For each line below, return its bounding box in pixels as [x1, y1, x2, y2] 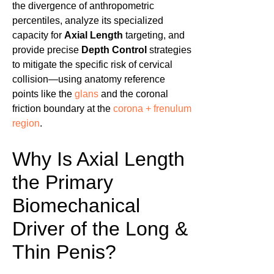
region [12, 118, 40, 129]
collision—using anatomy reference [12, 74, 165, 85]
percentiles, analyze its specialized [12, 15, 163, 26]
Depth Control [81, 45, 147, 56]
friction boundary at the [12, 103, 113, 114]
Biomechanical [12, 194, 140, 217]
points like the [12, 89, 75, 100]
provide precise [12, 45, 81, 56]
